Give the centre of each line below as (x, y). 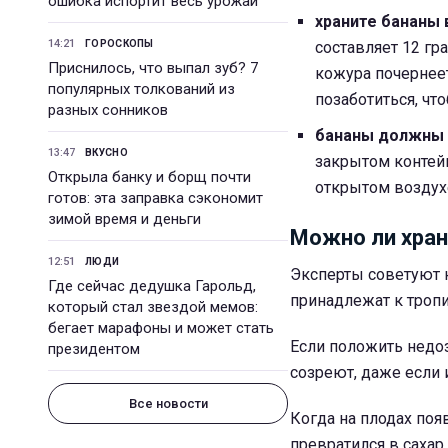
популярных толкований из (141, 89)
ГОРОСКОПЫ (119, 43)
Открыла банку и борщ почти (149, 177)
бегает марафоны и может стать (161, 328)
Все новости (168, 403)
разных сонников (108, 110)
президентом (94, 349)
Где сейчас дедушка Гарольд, (152, 286)
